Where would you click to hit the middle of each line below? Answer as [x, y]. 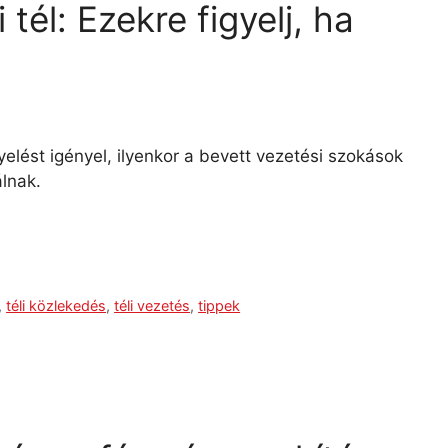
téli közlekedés [56, 305]
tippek [219, 305]
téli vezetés [152, 305]
